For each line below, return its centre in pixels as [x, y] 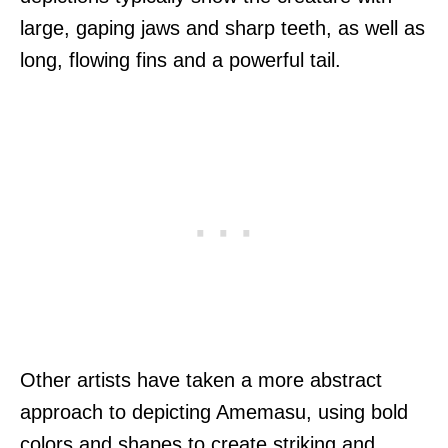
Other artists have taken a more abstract [201, 379]
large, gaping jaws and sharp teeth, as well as [222, 27]
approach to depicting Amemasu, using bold [214, 411]
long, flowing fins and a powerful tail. [180, 59]
